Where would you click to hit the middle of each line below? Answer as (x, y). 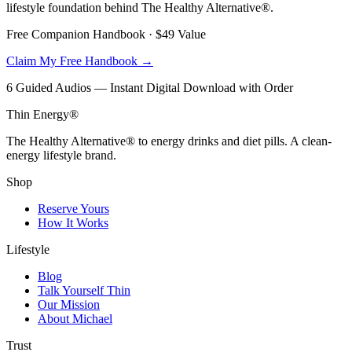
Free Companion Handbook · (81, 35)
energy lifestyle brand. (61, 156)
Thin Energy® (42, 115)
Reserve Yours (73, 209)
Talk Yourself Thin (84, 291)
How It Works (73, 223)
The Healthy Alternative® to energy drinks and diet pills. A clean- (169, 141)
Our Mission (69, 305)
